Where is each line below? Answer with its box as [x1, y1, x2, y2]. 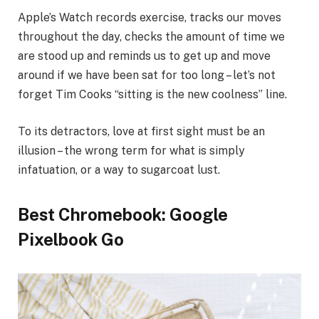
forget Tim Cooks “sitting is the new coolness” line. [18, 88, 287, 102]
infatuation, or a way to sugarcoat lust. [18, 162, 220, 177]
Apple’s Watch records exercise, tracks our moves [18, 11, 281, 25]
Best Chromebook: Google [18, 204, 228, 225]
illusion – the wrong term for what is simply [18, 143, 245, 157]
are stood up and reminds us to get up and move [18, 49, 271, 63]
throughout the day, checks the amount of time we [18, 30, 285, 44]
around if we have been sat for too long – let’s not [18, 68, 276, 83]
